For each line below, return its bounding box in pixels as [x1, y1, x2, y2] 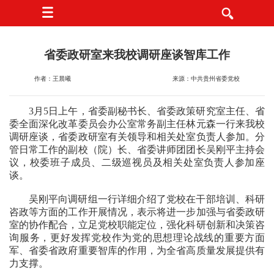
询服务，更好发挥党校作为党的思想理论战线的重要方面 [9, 232, 265, 243]
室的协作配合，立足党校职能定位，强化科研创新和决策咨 [9, 220, 265, 230]
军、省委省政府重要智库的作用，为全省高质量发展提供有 [9, 245, 265, 256]
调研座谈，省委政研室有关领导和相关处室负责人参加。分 [9, 131, 265, 142]
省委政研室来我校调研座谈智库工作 [44, 48, 230, 61]
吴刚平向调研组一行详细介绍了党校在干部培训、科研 [29, 194, 265, 204]
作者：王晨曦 [34, 75, 72, 82]
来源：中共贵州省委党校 [172, 75, 240, 82]
